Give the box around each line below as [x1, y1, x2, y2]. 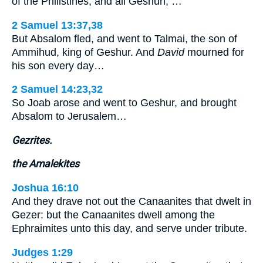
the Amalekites [12, 158, 79, 170]
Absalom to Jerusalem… [12, 110, 127, 123]
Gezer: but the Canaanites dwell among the [12, 208, 215, 221]
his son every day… [12, 59, 104, 72]
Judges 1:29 [12, 246, 73, 258]
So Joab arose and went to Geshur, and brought [12, 97, 237, 109]
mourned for [184, 46, 244, 58]
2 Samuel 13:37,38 [12, 19, 103, 31]
